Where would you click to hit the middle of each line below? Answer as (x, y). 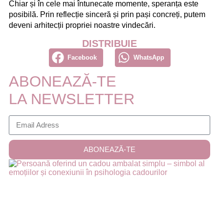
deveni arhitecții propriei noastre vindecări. (82, 25)
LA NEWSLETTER (72, 99)
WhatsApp (149, 58)
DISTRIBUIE (109, 43)
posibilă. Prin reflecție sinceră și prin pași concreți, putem (107, 14)
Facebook (82, 58)
